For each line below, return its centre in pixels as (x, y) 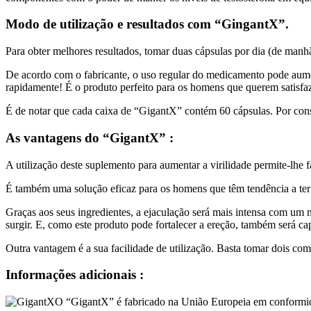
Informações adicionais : (75, 275)
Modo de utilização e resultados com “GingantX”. (147, 24)
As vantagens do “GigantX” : (90, 137)
